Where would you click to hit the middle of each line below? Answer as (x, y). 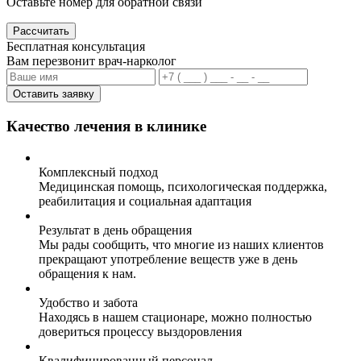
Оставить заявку (54, 94)
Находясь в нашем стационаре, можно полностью (175, 317)
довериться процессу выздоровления (140, 331)
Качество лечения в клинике (106, 126)
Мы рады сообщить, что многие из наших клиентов (181, 244)
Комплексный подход (98, 172)
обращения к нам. (87, 273)
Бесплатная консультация (76, 47)
